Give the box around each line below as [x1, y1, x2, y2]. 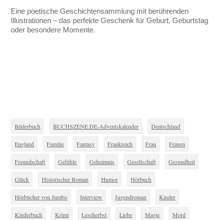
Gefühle [58, 158, 77, 166]
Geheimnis [89, 158, 115, 166]
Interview [80, 193, 103, 201]
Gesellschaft [127, 158, 156, 166]
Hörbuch [131, 175, 152, 184]
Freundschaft [15, 158, 46, 166]
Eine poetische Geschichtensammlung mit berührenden [11, 7, 189, 16]
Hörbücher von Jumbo [15, 193, 68, 201]
